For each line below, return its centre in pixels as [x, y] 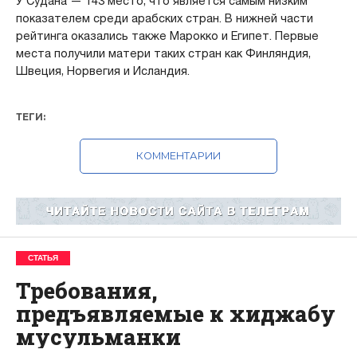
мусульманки [98, 336]
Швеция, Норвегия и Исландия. [102, 71]
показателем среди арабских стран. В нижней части [164, 18]
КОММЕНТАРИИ [178, 155]
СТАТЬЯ [43, 257]
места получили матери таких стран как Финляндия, [163, 53]
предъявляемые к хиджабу [175, 313]
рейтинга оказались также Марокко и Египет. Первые [167, 35]
